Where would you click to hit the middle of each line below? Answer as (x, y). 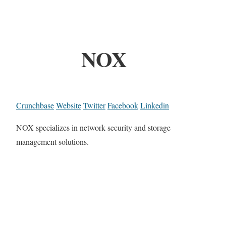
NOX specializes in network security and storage (93, 128)
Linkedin (155, 105)
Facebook (123, 105)
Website (69, 105)
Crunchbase (35, 105)
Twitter (94, 105)
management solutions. (52, 142)
